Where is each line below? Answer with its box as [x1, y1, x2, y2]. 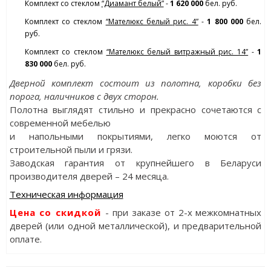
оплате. [9, 233, 42, 246]
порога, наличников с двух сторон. [9, 90, 159, 103]
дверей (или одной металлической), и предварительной [9, 220, 262, 232]
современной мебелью [9, 117, 111, 129]
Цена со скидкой [9, 206, 106, 219]
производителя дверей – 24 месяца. [9, 170, 169, 183]
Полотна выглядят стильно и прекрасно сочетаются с [9, 103, 262, 116]
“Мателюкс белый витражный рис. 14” [106, 47, 249, 57]
